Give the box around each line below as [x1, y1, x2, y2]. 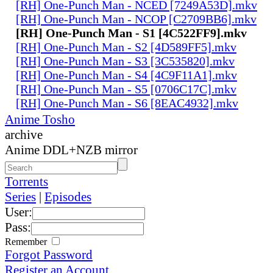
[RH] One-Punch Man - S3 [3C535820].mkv [16, 54, 235, 68]
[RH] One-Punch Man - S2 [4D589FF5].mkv [16, 40, 236, 54]
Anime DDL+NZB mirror [5, 142, 138, 157]
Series [5, 189, 36, 204]
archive [5, 127, 43, 142]
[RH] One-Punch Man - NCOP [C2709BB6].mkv [16, 12, 257, 26]
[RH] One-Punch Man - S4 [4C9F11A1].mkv [16, 68, 237, 82]
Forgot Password [5, 247, 93, 262]
